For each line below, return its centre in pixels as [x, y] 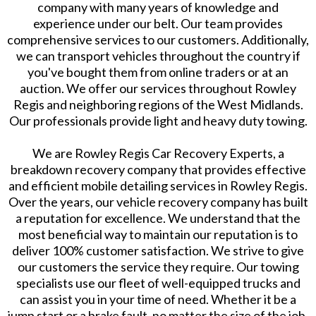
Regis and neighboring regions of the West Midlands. [158, 105]
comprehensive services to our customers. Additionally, [158, 40]
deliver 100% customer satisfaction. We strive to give [158, 251]
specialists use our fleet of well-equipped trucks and [158, 283]
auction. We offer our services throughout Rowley [158, 89]
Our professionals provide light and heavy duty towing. [158, 121]
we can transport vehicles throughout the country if [158, 56]
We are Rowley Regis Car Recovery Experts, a [158, 153]
